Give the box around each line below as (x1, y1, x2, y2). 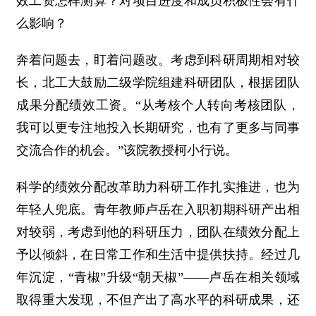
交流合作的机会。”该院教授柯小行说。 (16, 143, 238, 158)
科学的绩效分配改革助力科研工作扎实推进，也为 (16, 180, 300, 195)
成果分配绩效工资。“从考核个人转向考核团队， (16, 98, 300, 113)
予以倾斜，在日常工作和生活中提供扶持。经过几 (16, 248, 300, 262)
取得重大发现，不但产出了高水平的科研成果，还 (16, 293, 300, 308)
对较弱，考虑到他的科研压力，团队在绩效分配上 (16, 225, 300, 240)
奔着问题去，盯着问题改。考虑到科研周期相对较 (16, 53, 300, 68)
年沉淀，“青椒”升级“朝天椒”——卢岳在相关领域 (16, 270, 300, 285)
